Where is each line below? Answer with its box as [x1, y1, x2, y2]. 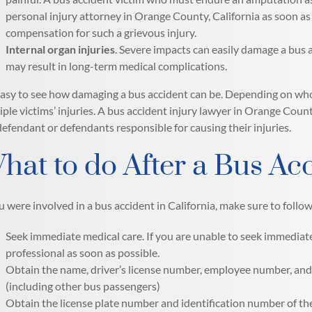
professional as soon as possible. [6, 245, 160, 259]
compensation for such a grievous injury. [6, 25, 197, 39]
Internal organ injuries [6, 42, 116, 56]
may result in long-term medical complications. [6, 58, 228, 72]
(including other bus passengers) [6, 279, 161, 292]
